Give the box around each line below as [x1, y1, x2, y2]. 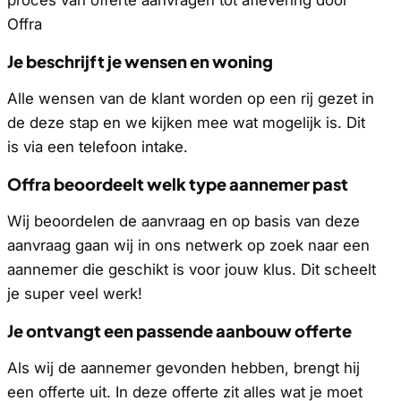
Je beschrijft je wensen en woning [7, 51, 273, 73]
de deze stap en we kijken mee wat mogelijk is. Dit [7, 114, 365, 132]
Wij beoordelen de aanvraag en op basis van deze [7, 211, 360, 230]
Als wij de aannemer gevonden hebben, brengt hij [7, 358, 360, 377]
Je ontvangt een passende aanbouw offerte [7, 320, 352, 341]
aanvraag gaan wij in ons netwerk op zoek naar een [7, 235, 370, 254]
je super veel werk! [7, 284, 142, 303]
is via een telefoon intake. [7, 138, 188, 156]
